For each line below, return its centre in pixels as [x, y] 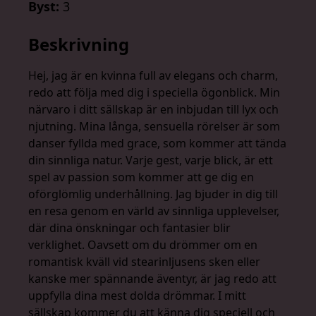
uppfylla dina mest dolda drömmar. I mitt [137, 296]
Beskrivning [79, 44]
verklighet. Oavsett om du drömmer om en [143, 245]
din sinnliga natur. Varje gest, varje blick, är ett [151, 160]
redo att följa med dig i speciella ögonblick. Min [154, 93]
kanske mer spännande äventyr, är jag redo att [152, 279]
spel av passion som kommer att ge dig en [141, 177]
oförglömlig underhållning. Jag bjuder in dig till [153, 194]
